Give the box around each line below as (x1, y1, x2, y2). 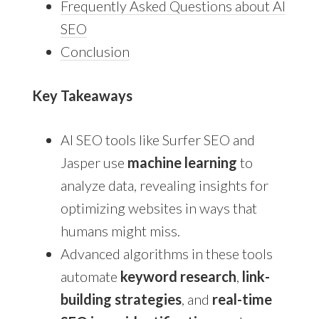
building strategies (60, 290, 182, 308)
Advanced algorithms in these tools (60, 244, 273, 262)
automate (60, 267, 120, 285)
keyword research (120, 267, 236, 285)
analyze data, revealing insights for (60, 176, 268, 194)
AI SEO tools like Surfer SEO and (60, 130, 255, 148)
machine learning (127, 153, 237, 171)
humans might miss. (60, 221, 180, 239)
